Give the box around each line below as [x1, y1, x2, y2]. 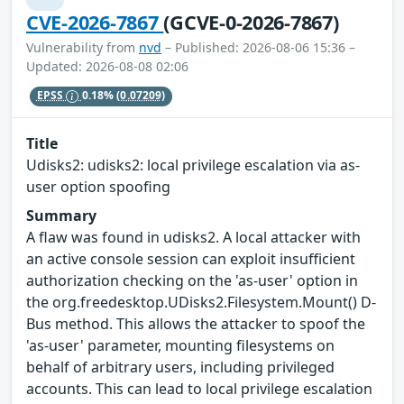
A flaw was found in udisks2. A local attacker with [26, 227, 361, 248]
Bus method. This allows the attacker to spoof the [26, 314, 365, 335]
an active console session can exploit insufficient [26, 249, 355, 270]
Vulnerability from [26, 38, 139, 56]
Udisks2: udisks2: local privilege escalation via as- [26, 155, 360, 176]
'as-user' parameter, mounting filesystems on [26, 335, 335, 356]
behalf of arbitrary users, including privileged [26, 357, 335, 378]
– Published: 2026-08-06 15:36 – [161, 38, 355, 56]
